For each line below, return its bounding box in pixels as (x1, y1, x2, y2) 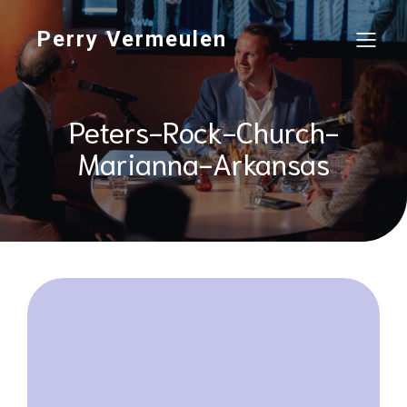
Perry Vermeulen (36, 26, 227, 52)
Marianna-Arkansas (77, 144, 330, 181)
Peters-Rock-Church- (68, 112, 339, 149)
